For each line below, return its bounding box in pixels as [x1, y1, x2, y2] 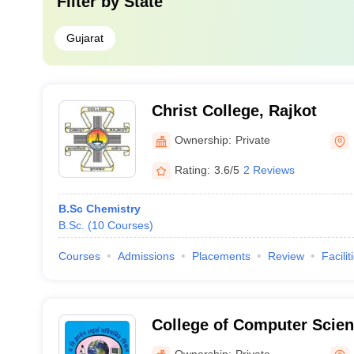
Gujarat [66, 32, 104, 44]
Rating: [174, 163, 210, 176]
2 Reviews [243, 163, 295, 176]
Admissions [117, 250, 175, 262]
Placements [191, 250, 250, 262]
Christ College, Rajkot [151, 102, 317, 119]
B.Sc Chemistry [58, 202, 141, 215]
